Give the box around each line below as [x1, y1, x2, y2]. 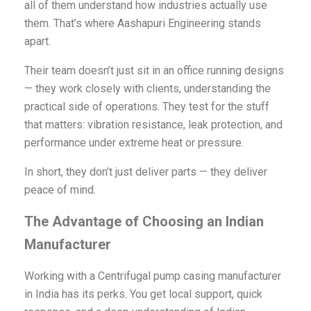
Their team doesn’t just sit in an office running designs [24, 64, 284, 78]
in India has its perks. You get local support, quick [24, 287, 262, 301]
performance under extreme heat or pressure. [24, 136, 244, 150]
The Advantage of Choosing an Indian [24, 213, 264, 230]
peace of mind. [24, 183, 96, 197]
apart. [24, 35, 51, 49]
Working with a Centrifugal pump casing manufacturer [24, 269, 281, 283]
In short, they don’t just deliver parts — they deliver [24, 165, 267, 179]
